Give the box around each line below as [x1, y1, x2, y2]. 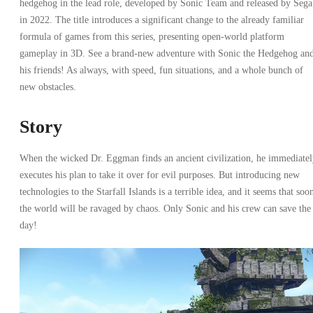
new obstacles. [20, 81, 76, 92]
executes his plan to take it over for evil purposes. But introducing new [20, 169, 300, 180]
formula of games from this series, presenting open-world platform [20, 31, 284, 42]
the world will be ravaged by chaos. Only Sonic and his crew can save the [20, 203, 311, 214]
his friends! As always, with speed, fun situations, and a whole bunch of [20, 64, 303, 75]
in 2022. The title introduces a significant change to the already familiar [20, 14, 304, 25]
